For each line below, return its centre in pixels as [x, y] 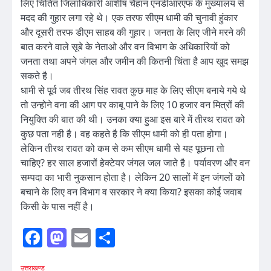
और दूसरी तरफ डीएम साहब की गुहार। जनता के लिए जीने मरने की [133, 32]
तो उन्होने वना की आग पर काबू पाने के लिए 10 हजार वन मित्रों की [132, 105]
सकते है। [37, 76]
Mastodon [105, 238]
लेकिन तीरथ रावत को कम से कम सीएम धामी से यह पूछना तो [122, 149]
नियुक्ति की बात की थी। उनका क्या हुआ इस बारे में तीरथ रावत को [133, 119]
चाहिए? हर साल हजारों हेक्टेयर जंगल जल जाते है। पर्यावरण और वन [135, 163]
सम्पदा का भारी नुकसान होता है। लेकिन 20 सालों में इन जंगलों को [133, 178]
